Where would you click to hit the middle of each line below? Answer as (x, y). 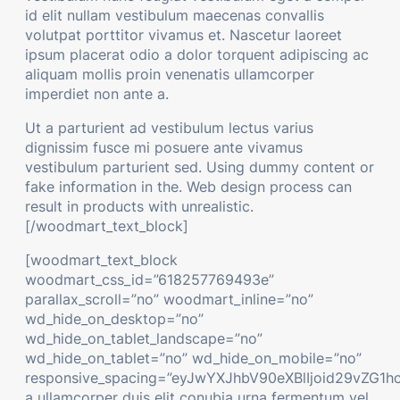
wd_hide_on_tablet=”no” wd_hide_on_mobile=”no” (193, 358)
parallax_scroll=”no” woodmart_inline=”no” (169, 300)
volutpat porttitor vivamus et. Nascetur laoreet (183, 35)
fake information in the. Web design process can (188, 187)
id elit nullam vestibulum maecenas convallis (175, 16)
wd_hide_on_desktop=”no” (114, 319)
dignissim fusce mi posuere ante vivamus (164, 148)
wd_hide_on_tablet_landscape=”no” (144, 339)
